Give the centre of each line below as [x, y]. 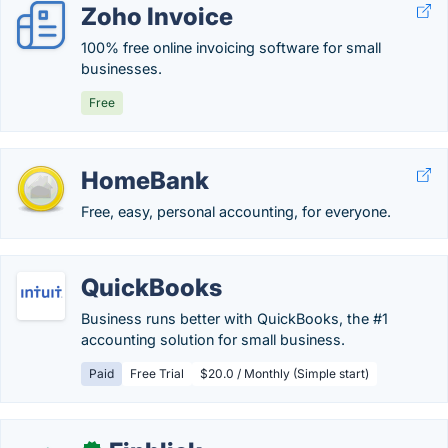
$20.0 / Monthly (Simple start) [284, 373]
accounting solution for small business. [213, 339]
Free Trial [157, 373]
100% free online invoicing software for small [231, 47]
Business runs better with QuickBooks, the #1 [234, 318]
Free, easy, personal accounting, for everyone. [236, 211]
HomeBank [145, 180]
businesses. [121, 68]
